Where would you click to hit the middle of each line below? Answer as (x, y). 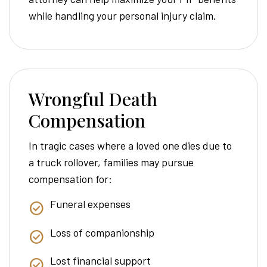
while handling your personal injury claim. (122, 16)
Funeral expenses (90, 204)
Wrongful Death (93, 99)
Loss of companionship (102, 232)
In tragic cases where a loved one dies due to (130, 146)
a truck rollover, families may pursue (111, 162)
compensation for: (70, 179)
